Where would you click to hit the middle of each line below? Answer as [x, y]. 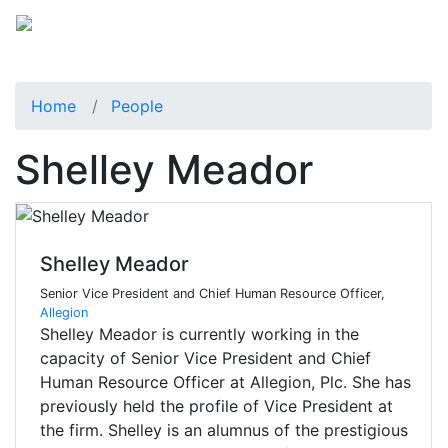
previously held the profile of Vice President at [216, 406]
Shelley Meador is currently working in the [199, 334]
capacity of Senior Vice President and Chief [205, 358]
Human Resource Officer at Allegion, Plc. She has [225, 382]
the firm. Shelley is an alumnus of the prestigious [224, 430]
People [137, 105]
